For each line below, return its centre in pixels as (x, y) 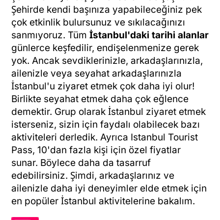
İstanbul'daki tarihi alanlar (149, 35)
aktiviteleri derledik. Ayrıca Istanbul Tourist (105, 137)
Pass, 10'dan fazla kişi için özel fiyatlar (96, 150)
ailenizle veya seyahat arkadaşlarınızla (96, 73)
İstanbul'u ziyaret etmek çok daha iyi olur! (103, 86)
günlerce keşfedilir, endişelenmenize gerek (105, 48)
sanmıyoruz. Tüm (50, 35)
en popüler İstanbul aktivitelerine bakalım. (103, 201)
